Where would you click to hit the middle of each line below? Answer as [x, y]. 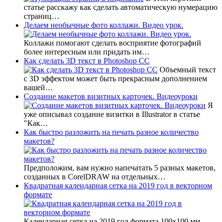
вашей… [38, 87]
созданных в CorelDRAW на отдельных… [95, 176]
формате [38, 194]
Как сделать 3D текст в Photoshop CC [87, 60]
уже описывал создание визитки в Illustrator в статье [112, 114]
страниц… [42, 16]
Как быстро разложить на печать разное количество [111, 132]
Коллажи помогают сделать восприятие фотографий [112, 43]
